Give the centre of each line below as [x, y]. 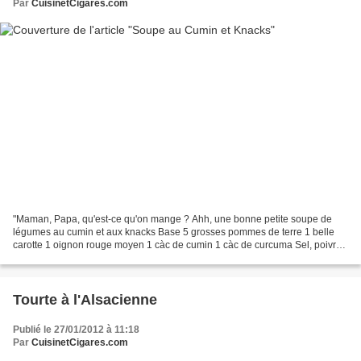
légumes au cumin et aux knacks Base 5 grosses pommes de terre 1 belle [174, 232]
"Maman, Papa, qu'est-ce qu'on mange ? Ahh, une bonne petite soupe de [172, 219]
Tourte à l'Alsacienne [85, 299]
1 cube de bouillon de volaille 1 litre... [94, 257]
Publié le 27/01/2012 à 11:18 [76, 329]
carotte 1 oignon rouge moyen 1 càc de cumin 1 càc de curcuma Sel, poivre [177, 245]
